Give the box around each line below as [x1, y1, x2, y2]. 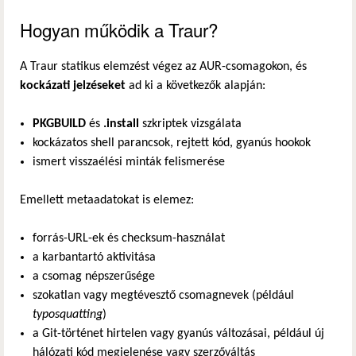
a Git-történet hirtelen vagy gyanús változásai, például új [33, 327, 324, 340]
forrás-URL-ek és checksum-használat [33, 231, 225, 245]
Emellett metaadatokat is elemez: [20, 193, 194, 207]
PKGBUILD [33, 117, 86, 130]
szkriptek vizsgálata [139, 117, 242, 130]
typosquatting [33, 308, 103, 321]
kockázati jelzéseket [20, 79, 126, 92]
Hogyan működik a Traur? [20, 16, 218, 42]
